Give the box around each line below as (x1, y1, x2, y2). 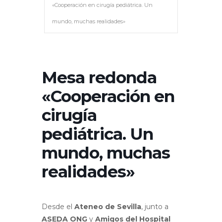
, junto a (141, 202, 168, 212)
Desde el (42, 202, 74, 212)
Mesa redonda (42, 67, 157, 88)
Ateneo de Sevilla (74, 202, 141, 212)
